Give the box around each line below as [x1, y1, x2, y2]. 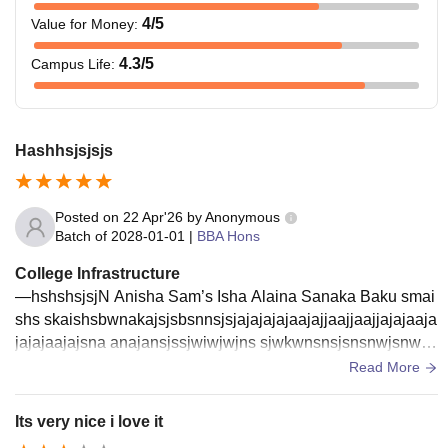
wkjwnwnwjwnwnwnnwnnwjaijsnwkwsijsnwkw [15, 357, 346, 374]
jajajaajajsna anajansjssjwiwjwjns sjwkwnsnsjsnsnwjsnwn [15, 334, 430, 351]
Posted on [55, 209, 123, 225]
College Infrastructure [15, 265, 180, 282]
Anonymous [205, 209, 280, 225]
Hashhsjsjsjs [15, 142, 113, 160]
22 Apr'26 [123, 209, 183, 225]
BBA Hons [197, 228, 260, 244]
